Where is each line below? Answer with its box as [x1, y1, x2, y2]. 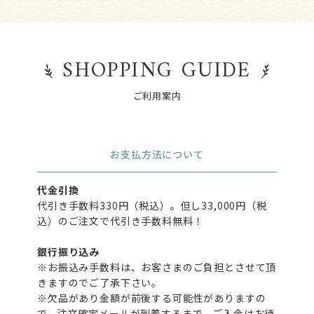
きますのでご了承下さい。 [37, 275, 163, 289]
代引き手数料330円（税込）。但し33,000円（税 [37, 198, 267, 212]
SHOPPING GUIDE [62, 52, 252, 90]
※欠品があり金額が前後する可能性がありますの [37, 290, 266, 305]
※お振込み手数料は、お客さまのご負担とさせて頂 [37, 259, 277, 274]
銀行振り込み [37, 244, 100, 259]
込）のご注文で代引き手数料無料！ [37, 213, 204, 228]
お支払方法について [110, 146, 204, 161]
